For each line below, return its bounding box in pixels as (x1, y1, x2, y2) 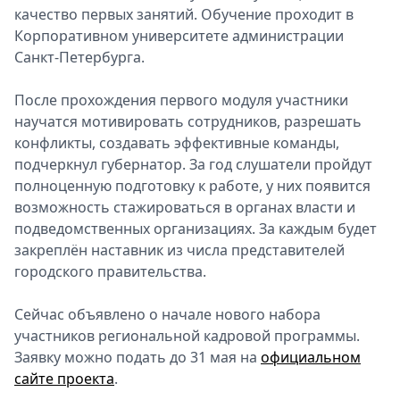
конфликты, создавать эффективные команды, (14, 133, 339, 153)
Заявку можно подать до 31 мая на (14, 347, 261, 367)
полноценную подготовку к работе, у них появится (14, 176, 371, 196)
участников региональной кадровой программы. (14, 326, 360, 346)
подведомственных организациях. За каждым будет (14, 219, 377, 238)
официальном (261, 347, 361, 367)
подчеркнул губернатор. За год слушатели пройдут (14, 154, 372, 174)
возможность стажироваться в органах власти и (14, 197, 355, 217)
